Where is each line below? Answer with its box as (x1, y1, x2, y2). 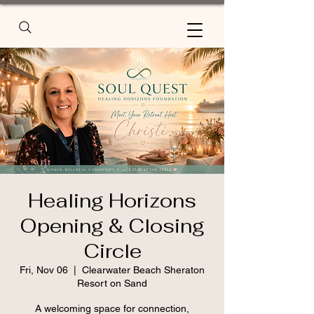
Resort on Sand (77, 278, 147, 289)
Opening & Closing (20, 213, 205, 238)
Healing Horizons (28, 188, 196, 213)
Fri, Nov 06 (20, 264, 68, 275)
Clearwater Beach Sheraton (82, 264, 205, 275)
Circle (83, 238, 142, 264)
